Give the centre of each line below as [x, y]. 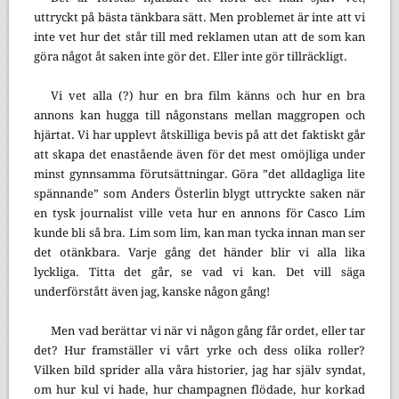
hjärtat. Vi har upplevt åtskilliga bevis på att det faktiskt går [199, 134]
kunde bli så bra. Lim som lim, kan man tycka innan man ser [199, 232]
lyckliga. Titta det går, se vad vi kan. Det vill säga [199, 272]
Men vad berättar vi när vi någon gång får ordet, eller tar [208, 330]
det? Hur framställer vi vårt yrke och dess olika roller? [199, 350]
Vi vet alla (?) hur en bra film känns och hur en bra [208, 95]
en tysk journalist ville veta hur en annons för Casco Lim [199, 213]
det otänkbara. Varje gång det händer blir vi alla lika [199, 252]
